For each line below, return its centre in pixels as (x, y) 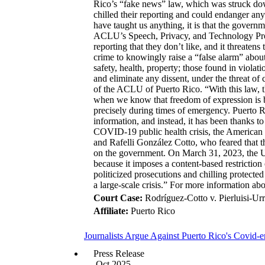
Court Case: (118, 198)
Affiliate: (111, 211)
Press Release (119, 254)
